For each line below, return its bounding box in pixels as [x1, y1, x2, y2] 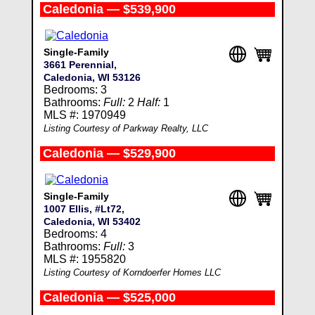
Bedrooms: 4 [43, 228, 107, 240]
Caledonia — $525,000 [42, 290, 176, 304]
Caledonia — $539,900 [42, 2, 176, 16]
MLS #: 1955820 [43, 253, 126, 265]
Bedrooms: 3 [43, 84, 107, 96]
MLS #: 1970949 [43, 109, 126, 121]
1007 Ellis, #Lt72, [43, 203, 124, 214]
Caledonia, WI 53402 [43, 216, 141, 227]
